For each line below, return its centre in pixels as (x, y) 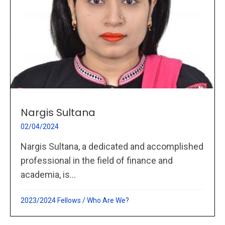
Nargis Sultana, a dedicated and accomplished (112, 147)
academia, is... (48, 175)
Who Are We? (108, 201)
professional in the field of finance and (97, 161)
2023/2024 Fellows (51, 201)
